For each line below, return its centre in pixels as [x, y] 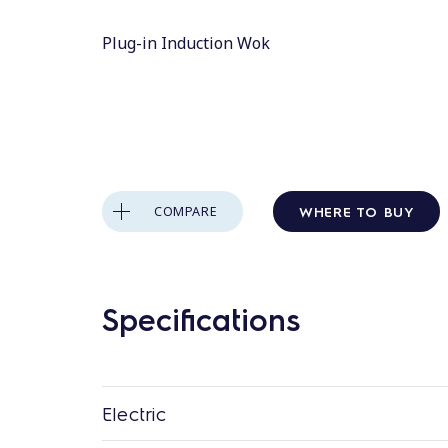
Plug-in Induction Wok [186, 43]
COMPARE [186, 211]
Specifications [201, 318]
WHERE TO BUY [357, 210]
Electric [134, 413]
